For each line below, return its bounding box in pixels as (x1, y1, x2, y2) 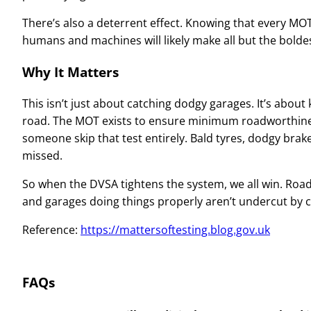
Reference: (22, 222, 81, 238)
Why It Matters (22, 63, 119, 81)
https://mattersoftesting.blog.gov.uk (81, 222, 270, 238)
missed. (22, 148, 62, 164)
